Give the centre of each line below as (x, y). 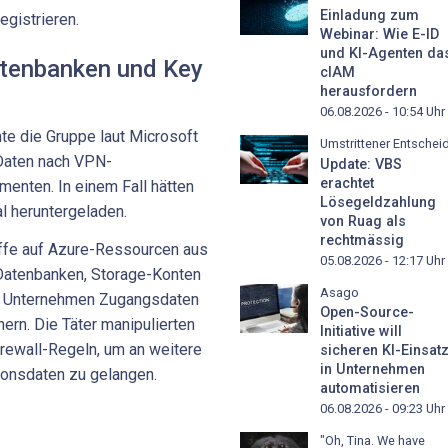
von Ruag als (363, 221)
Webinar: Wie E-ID (379, 34)
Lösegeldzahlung (378, 202)
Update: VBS (361, 164)
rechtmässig (362, 240)
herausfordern (368, 91)
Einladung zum (369, 15)
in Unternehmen (372, 370)
